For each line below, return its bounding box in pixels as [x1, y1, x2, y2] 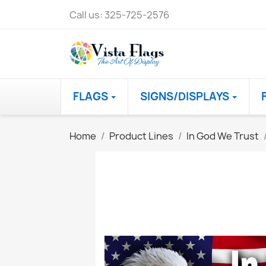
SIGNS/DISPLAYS [140, 88, 232, 104]
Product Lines [109, 129, 173, 142]
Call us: [69, 8, 104, 21]
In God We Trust [186, 129, 259, 142]
